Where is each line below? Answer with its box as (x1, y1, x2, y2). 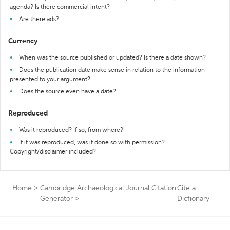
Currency (8, 37, 38, 45)
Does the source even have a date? (19, 89, 116, 95)
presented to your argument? (10, 76, 90, 83)
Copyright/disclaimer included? (10, 149, 96, 155)
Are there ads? (19, 16, 59, 23)
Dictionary (177, 195, 210, 202)
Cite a (177, 185, 196, 192)
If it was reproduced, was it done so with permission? (19, 140, 165, 146)
